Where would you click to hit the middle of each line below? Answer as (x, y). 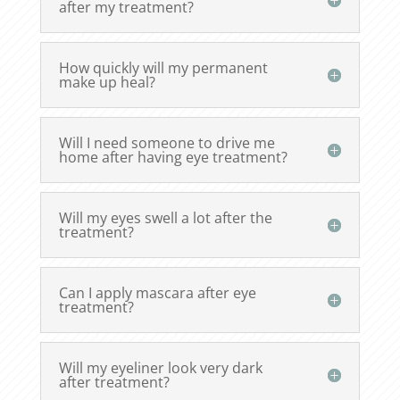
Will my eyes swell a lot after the (165, 218)
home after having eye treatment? (173, 158)
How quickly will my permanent (163, 68)
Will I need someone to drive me (167, 143)
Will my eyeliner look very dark (160, 368)
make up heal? (107, 83)
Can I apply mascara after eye (157, 293)
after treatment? (114, 383)
